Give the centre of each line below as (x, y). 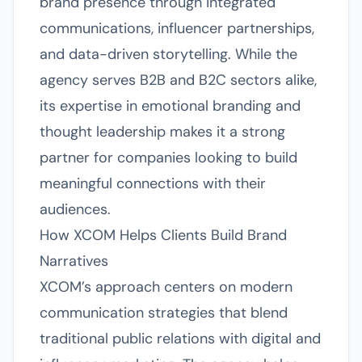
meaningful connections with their (153, 183)
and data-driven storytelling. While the (168, 54)
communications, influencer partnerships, (177, 28)
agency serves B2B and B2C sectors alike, (178, 80)
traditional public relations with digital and (180, 339)
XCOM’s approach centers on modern (166, 287)
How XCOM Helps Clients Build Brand (163, 235)
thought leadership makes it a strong (162, 132)
